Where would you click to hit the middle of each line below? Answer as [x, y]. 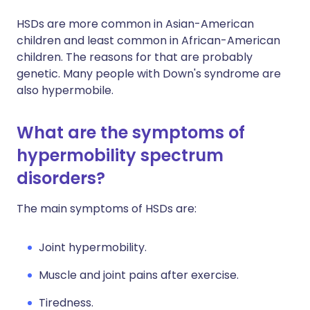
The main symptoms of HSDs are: [107, 209]
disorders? [61, 178]
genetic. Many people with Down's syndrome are [149, 74]
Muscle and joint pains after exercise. [139, 275]
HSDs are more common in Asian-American [135, 24]
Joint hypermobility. [93, 247]
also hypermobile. [65, 90]
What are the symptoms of [131, 133]
